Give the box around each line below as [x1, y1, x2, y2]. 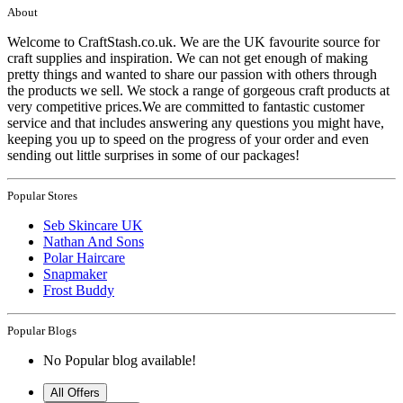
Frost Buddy [43, 282, 114, 298]
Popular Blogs [7, 323, 76, 337]
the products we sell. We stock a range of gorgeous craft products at [7, 82, 390, 98]
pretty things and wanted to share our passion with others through [7, 66, 377, 82]
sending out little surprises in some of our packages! [7, 147, 300, 163]
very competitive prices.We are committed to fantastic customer [7, 98, 364, 114]
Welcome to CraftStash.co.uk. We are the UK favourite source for [7, 33, 380, 49]
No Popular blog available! [43, 352, 196, 368]
